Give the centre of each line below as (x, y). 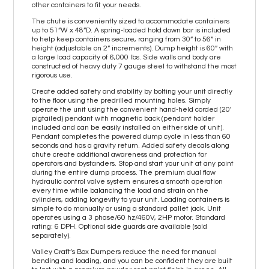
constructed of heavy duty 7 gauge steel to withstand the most (134, 66)
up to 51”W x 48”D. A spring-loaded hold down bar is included (131, 30)
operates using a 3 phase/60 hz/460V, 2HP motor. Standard (129, 217)
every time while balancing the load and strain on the (120, 190)
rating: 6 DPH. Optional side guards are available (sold (120, 226)
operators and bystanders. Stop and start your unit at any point (133, 163)
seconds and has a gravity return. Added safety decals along (131, 145)
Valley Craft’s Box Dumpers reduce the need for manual (125, 252)
